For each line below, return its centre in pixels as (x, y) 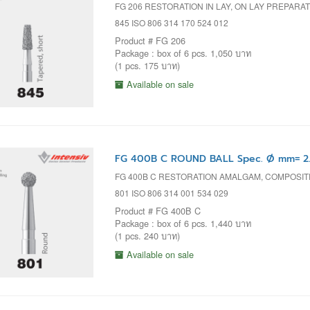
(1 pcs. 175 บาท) (147, 65)
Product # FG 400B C (157, 211)
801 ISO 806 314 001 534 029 (171, 193)
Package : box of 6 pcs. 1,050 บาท (183, 53)
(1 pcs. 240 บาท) (147, 236)
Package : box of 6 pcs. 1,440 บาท (183, 224)
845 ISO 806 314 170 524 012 (171, 22)
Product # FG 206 (150, 40)
